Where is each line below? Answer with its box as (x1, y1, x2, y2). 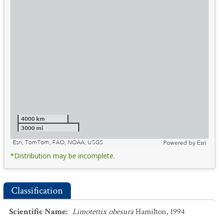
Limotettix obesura (72, 206, 133, 217)
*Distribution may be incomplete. (10, 151, 115, 160)
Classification (11, 184, 63, 197)
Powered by (163, 139, 196, 146)
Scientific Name (9, 206, 66, 217)
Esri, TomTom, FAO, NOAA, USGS (13, 139, 103, 146)
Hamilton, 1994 (135, 206, 185, 217)
